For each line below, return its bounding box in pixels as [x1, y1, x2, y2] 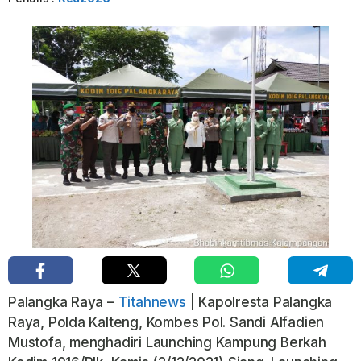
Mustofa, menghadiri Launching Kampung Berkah [8, 334, 326, 351]
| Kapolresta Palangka [185, 294, 333, 311]
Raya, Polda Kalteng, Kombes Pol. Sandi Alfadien [8, 314, 325, 331]
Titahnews [118, 294, 186, 311]
